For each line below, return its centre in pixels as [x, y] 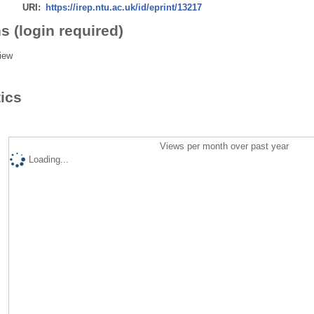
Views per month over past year [225, 146]
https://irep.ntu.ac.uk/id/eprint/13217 [123, 7]
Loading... [48, 159]
